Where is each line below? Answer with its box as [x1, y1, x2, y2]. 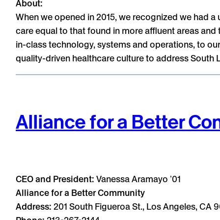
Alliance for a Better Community [16, 187, 145, 198]
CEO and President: [16, 173, 96, 184]
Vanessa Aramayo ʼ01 [96, 173, 181, 184]
